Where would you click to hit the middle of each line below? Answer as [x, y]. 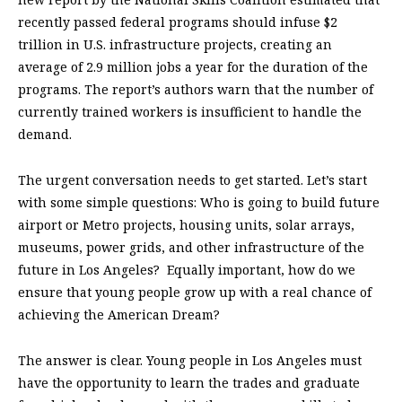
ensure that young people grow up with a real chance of [195, 293]
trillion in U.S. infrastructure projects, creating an [175, 45]
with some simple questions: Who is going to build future [199, 203]
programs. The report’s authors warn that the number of [196, 90]
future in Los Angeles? [89, 270]
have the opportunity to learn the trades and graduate [189, 383]
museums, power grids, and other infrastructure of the [191, 248]
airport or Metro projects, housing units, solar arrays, [186, 225]
